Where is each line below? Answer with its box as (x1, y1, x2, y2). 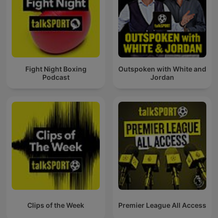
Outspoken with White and (118, 64, 206, 73)
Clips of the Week (27, 201, 84, 210)
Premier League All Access (118, 201, 206, 210)
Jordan (150, 73, 174, 81)
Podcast (42, 73, 70, 81)
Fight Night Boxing (25, 64, 87, 73)
